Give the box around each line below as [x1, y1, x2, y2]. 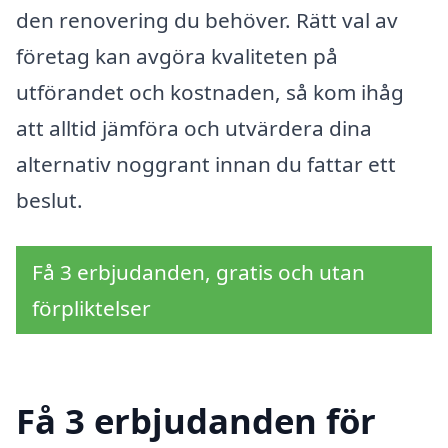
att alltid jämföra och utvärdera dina [16, 114, 372, 143]
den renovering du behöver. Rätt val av [16, 6, 398, 35]
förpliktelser [32, 293, 151, 322]
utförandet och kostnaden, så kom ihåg [16, 78, 404, 107]
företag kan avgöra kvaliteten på [16, 42, 338, 71]
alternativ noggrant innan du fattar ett [16, 150, 396, 179]
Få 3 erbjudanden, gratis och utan [32, 257, 365, 286]
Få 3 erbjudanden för [16, 397, 376, 445]
